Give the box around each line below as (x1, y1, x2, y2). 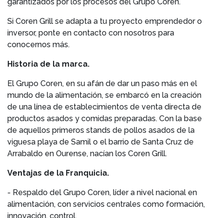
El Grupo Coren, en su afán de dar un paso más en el (7, 79, 197, 88)
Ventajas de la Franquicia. (7, 168, 109, 178)
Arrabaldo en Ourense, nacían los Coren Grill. (7, 149, 167, 158)
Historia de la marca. (7, 59, 90, 69)
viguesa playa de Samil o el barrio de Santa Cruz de (7, 137, 194, 146)
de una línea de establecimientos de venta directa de (7, 102, 201, 111)
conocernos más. (7, 40, 70, 49)
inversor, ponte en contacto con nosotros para (7, 28, 174, 37)
